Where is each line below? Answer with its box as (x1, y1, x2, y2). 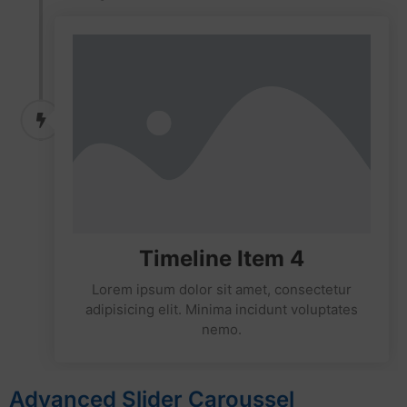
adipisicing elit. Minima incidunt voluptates (85, 300, 358, 318)
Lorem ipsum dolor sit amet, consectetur (92, 280, 352, 298)
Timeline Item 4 (139, 244, 304, 272)
